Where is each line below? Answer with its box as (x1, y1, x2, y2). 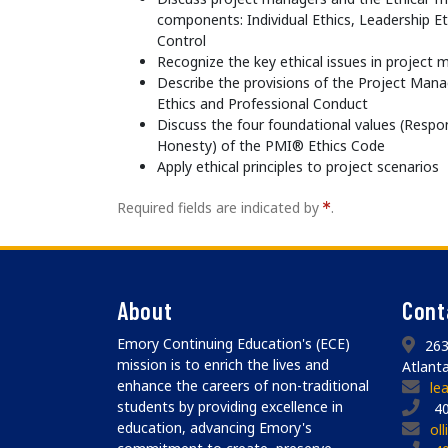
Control (157, 31, 206, 51)
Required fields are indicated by (117, 198, 323, 218)
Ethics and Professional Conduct (157, 94, 368, 114)
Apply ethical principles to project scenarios (157, 157, 439, 177)
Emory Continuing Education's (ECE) (117, 334, 350, 354)
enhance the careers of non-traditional (117, 376, 369, 396)
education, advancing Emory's (117, 418, 312, 438)
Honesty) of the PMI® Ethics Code (157, 136, 385, 156)
